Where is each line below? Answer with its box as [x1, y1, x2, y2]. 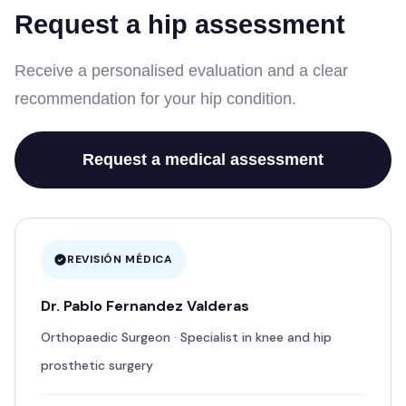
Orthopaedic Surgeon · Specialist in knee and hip [41, 328, 332, 345]
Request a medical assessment [82, 150, 324, 169]
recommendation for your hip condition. [14, 89, 296, 108]
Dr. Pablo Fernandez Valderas [41, 295, 249, 315]
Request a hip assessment [14, 9, 345, 39]
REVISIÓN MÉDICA [67, 251, 173, 266]
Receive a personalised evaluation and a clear [14, 61, 348, 80]
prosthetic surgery [41, 356, 153, 373]
